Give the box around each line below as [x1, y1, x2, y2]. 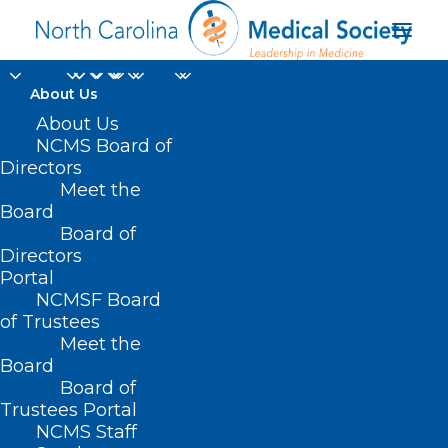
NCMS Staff [36, 421, 137, 443]
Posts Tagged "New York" [53, 412, 237, 430]
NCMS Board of [36, 135, 172, 157]
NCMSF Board [36, 289, 161, 311]
